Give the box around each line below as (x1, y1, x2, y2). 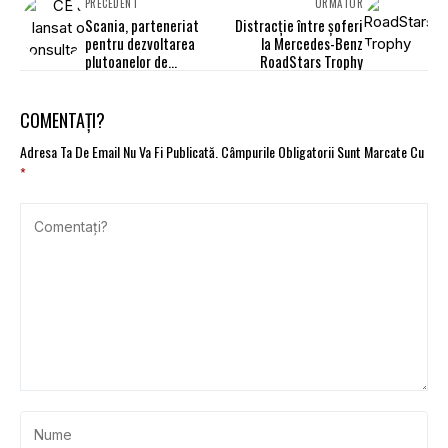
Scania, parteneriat (85, 14, 199, 37)
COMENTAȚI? (20, 107, 105, 134)
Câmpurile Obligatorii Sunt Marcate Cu (221, 141, 424, 163)
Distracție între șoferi (235, 14, 363, 37)
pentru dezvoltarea (85, 32, 195, 55)
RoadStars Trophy (260, 50, 363, 73)
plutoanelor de (85, 50, 168, 73)
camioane (85, 68, 141, 91)
